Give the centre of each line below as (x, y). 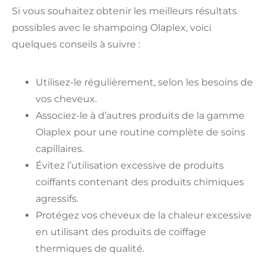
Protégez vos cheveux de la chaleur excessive (144, 215)
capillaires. (60, 148)
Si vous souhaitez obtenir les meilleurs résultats (124, 11)
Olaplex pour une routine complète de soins (140, 132)
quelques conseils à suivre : (76, 45)
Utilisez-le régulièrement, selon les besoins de (144, 82)
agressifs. (57, 198)
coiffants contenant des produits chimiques (140, 182)
